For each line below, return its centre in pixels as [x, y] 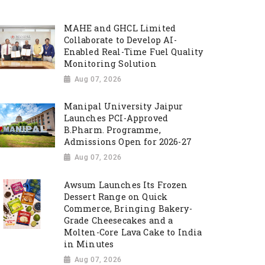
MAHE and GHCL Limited [120, 28]
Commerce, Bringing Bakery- [128, 209]
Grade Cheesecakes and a [118, 221]
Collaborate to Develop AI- [120, 40]
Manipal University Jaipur [123, 106]
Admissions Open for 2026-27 [127, 142]
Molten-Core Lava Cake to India [133, 232]
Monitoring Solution [110, 63]
